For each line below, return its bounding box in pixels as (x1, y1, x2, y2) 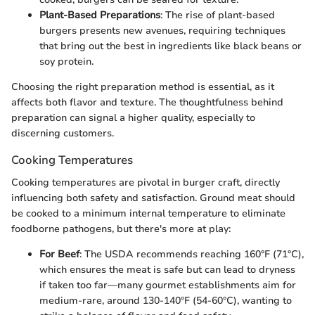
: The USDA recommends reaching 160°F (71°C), (79, 247, 304, 261)
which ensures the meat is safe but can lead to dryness (39, 262, 295, 276)
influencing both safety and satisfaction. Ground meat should (11, 191, 295, 205)
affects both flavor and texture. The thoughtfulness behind (11, 96, 283, 110)
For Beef (39, 247, 79, 261)
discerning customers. (11, 127, 114, 141)
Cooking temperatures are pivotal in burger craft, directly (11, 175, 280, 189)
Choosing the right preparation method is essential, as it (11, 80, 274, 94)
